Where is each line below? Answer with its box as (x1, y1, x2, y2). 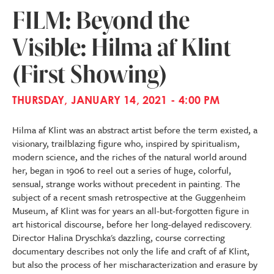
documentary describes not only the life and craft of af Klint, (12, 244, 250, 257)
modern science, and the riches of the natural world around (12, 150, 246, 163)
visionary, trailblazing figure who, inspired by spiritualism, (12, 136, 240, 150)
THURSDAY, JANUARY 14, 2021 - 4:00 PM (12, 93, 220, 106)
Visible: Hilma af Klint (12, 32, 231, 62)
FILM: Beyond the (12, 6, 190, 35)
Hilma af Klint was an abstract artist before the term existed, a (12, 123, 257, 136)
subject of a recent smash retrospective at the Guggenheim (12, 190, 246, 204)
